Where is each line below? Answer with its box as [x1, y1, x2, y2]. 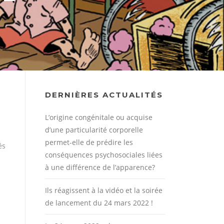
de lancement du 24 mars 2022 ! [45, 198, 153, 207]
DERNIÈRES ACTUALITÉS [45, 90, 163, 99]
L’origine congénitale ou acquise [45, 112, 152, 122]
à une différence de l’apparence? [45, 162, 155, 172]
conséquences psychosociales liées [45, 150, 162, 159]
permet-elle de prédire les [45, 137, 133, 147]
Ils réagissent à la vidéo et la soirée [45, 185, 162, 195]
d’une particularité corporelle [45, 125, 143, 134]
